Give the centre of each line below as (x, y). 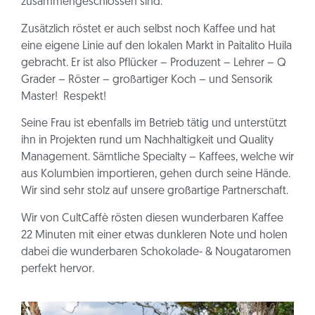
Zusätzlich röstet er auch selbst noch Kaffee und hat (148, 29)
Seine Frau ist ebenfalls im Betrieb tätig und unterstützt (154, 124)
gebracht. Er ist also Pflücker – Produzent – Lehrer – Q (154, 63)
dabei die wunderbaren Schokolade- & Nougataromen (156, 252)
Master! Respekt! (64, 97)
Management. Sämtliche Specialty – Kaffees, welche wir (157, 158)
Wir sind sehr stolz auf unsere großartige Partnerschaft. (155, 192)
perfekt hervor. (58, 269)
